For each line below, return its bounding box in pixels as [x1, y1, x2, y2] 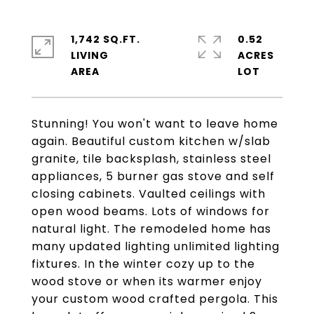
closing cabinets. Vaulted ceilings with [32, 186, 266, 202]
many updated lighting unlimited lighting [32, 238, 280, 254]
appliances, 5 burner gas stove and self [32, 168, 275, 184]
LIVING [71, 48, 109, 62]
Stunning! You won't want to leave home [32, 116, 278, 132]
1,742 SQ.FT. [71, 32, 140, 46]
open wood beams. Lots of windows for [32, 203, 270, 219]
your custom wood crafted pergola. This [32, 291, 278, 307]
